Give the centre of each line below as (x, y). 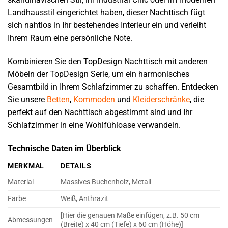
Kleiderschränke (161, 99)
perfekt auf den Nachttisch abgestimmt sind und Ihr (100, 112)
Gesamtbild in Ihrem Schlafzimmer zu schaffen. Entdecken (113, 87)
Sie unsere (27, 99)
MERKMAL (26, 166)
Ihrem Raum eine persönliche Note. (70, 38)
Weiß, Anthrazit (85, 198)
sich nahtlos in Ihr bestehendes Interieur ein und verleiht (107, 25)
